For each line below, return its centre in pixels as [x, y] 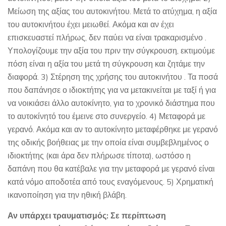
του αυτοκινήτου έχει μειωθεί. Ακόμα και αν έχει [91, 24]
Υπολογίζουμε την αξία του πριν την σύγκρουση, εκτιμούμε [111, 50]
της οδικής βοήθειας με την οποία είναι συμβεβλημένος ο [108, 142]
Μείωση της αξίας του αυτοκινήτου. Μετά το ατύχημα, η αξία [112, 11]
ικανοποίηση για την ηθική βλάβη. [67, 194]
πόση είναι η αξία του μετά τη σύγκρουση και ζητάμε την [106, 63]
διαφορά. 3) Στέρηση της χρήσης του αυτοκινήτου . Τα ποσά [113, 76]
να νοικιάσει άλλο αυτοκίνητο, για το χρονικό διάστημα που [111, 103]
